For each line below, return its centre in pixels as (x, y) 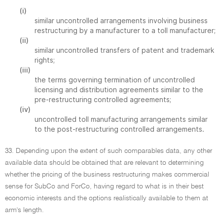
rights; (45, 60)
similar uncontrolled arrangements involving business (121, 20)
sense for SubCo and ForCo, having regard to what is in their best (104, 186)
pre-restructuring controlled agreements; (103, 99)
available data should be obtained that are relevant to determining (104, 163)
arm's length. (24, 210)
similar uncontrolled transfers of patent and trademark (124, 50)
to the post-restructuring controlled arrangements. (119, 129)
